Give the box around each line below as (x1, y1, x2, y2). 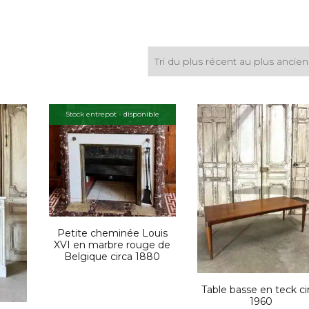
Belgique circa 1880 (64, 250, 161, 263)
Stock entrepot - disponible (65, 110, 159, 119)
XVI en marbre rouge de (54, 239, 171, 252)
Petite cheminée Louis (57, 227, 168, 240)
